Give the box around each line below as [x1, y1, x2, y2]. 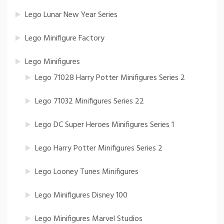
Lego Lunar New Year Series [25, 8, 117, 22]
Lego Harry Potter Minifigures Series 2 [35, 142, 162, 155]
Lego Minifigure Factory [25, 32, 104, 45]
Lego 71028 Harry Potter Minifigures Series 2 [35, 71, 185, 85]
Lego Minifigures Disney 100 [35, 189, 127, 202]
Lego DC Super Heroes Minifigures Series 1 [35, 118, 174, 132]
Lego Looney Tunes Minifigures [35, 165, 138, 179]
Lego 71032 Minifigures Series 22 [35, 95, 144, 108]
